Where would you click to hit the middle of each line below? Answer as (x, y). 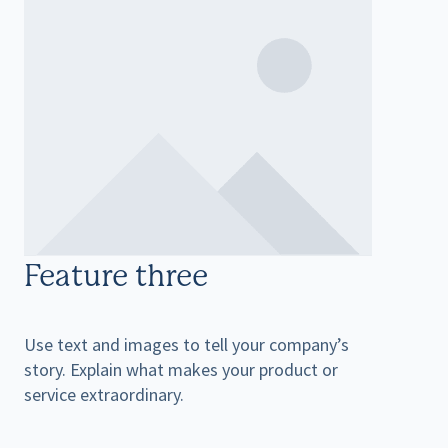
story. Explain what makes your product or (181, 369)
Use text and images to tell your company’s (187, 344)
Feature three (116, 277)
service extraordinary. (104, 394)
